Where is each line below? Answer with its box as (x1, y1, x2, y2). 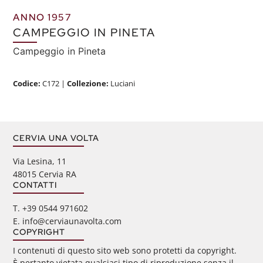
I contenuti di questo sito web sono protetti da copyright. (13, 245, 237, 257)
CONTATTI (13, 179, 58, 191)
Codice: (13, 78, 43, 89)
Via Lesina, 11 (13, 156, 67, 167)
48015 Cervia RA (13, 168, 77, 180)
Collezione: (67, 78, 109, 89)
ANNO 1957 (13, 11, 72, 24)
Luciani (109, 78, 136, 89)
